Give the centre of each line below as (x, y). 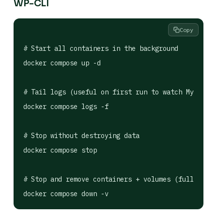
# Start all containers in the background (101, 48)
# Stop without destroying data (81, 136)
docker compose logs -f (66, 107)
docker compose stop (60, 150)
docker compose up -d (62, 63)
